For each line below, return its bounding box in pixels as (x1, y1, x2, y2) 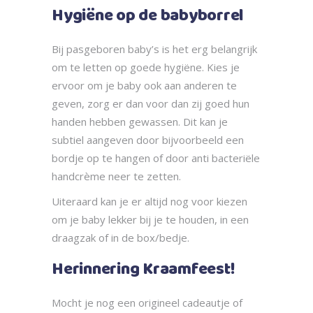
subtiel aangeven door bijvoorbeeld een (52, 133, 244, 147)
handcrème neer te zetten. (52, 169, 181, 184)
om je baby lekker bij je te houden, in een (52, 212, 249, 227)
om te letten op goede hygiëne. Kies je (52, 60, 240, 75)
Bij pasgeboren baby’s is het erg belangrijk (52, 42, 257, 57)
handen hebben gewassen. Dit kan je (52, 115, 228, 129)
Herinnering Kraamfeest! (52, 256, 235, 284)
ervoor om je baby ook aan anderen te (52, 78, 237, 93)
